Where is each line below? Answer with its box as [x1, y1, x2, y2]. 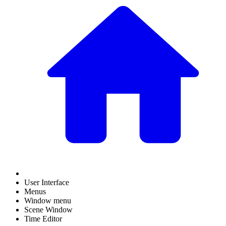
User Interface [24, 178, 69, 187]
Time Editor [24, 214, 62, 223]
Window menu [24, 196, 71, 205]
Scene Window [24, 205, 73, 214]
